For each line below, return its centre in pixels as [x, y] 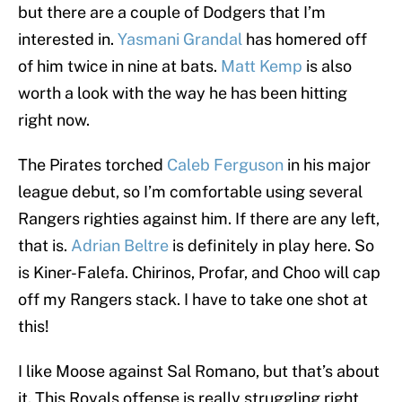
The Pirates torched [92, 165]
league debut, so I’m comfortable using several [190, 192]
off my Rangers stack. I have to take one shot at [193, 300]
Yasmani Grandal [180, 39]
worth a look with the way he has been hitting [183, 93]
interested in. [68, 39]
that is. [44, 246]
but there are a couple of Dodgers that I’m [172, 13]
